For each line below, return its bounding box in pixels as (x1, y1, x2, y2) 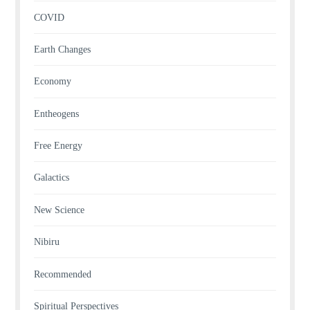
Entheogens (34, 108, 80, 119)
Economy (34, 76, 72, 87)
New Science (34, 204, 85, 215)
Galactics (34, 172, 70, 183)
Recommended (34, 268, 92, 280)
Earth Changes (34, 44, 91, 55)
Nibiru (34, 237, 60, 248)
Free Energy (34, 140, 83, 152)
